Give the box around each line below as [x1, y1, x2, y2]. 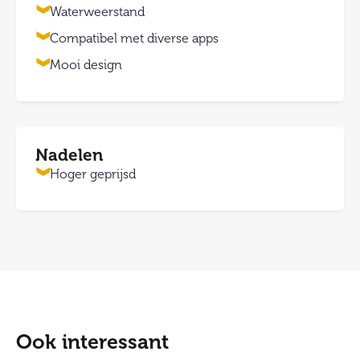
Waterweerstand [50, 4, 145, 19]
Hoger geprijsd [50, 166, 136, 182]
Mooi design [50, 57, 122, 72]
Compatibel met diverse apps [50, 31, 219, 46]
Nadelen [35, 145, 103, 165]
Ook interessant [16, 329, 169, 354]
